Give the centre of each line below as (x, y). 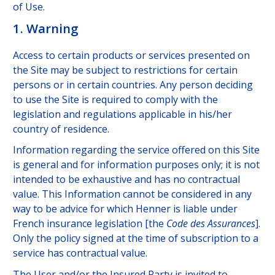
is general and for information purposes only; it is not (136, 165)
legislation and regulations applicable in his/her (122, 114)
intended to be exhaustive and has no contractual (126, 180)
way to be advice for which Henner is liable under (125, 209)
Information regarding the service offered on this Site (136, 150)
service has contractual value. (80, 253)
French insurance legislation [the (89, 224)
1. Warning (45, 29)
